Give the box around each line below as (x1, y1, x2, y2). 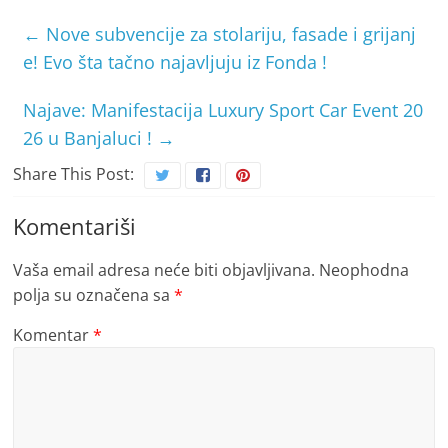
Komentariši (13, 211, 137, 242)
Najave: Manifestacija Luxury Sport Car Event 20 (23, 98, 424, 123)
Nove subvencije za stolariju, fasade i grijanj (41, 22, 417, 47)
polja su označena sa (13, 284, 175, 307)
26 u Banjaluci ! (23, 126, 158, 151)
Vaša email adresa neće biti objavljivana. (13, 259, 316, 282)
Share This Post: (13, 163, 135, 186)
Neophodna (319, 259, 410, 282)
